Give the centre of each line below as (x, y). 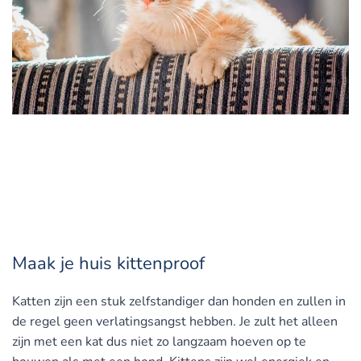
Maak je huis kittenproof (108, 264)
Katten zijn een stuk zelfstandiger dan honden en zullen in (179, 302)
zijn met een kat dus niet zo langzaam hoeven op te (159, 342)
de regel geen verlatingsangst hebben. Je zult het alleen (175, 322)
